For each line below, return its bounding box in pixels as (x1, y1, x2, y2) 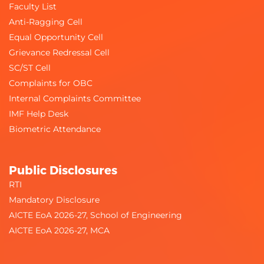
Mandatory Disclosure (9, 194, 100, 205)
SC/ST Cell (9, 62, 51, 73)
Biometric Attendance (9, 123, 101, 134)
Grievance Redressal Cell (9, 47, 110, 58)
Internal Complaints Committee (9, 93, 141, 104)
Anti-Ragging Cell (9, 16, 82, 27)
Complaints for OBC (9, 77, 93, 88)
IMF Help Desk (9, 108, 68, 119)
